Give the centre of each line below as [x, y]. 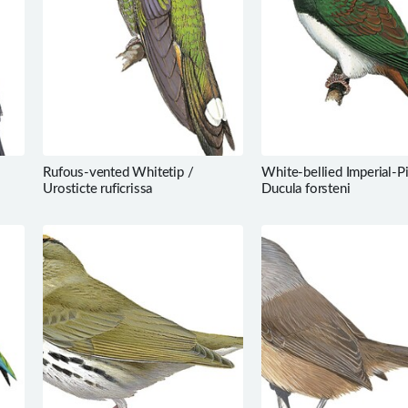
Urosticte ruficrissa [98, 189]
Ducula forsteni [306, 189]
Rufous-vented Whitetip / [118, 172]
